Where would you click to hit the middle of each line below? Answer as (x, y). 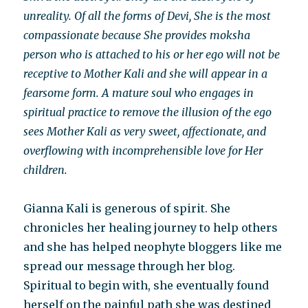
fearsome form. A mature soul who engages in (139, 93)
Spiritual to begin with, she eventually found (146, 285)
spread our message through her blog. (130, 266)
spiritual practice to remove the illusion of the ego (148, 112)
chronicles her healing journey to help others (151, 228)
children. (46, 170)
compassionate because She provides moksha (139, 35)
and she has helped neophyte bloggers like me (153, 247)
